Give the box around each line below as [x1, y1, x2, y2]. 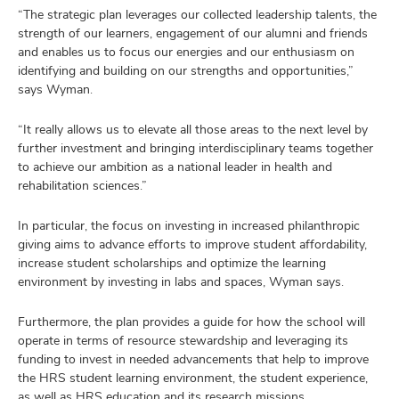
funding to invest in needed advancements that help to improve [18, 351, 369, 367]
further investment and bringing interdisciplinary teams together [18, 140, 373, 156]
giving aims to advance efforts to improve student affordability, [18, 236, 367, 252]
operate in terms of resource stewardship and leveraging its [18, 332, 348, 348]
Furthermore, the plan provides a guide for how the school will [18, 313, 365, 330]
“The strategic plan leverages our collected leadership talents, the [18, 6, 377, 22]
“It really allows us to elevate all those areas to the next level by [18, 121, 368, 137]
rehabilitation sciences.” [18, 177, 151, 193]
